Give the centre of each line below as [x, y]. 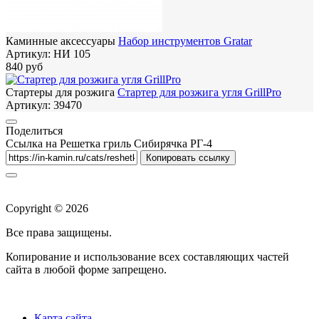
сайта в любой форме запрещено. [86, 270]
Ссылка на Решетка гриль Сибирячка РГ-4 [109, 144]
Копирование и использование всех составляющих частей [147, 257]
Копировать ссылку [188, 158]
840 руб [24, 67]
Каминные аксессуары [61, 41]
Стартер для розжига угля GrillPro [199, 93]
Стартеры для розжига [60, 93]
